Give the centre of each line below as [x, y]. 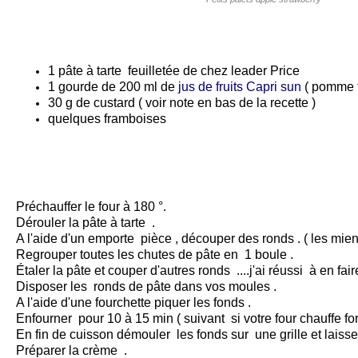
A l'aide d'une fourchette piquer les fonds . [133, 302]
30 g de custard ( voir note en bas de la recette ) [183, 103]
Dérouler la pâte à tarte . [86, 223]
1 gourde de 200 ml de [111, 87]
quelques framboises [110, 119]
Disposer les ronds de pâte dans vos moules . [146, 286]
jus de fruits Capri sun [240, 87]
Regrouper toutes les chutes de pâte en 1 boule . [155, 255]
